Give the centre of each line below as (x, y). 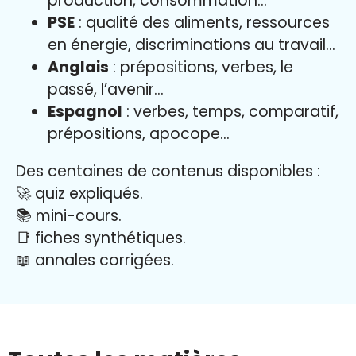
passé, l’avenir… (106, 90)
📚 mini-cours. (69, 216)
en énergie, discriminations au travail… (192, 45)
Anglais (78, 68)
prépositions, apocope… (139, 134)
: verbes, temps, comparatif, (230, 112)
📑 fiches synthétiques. (101, 238)
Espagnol (85, 112)
